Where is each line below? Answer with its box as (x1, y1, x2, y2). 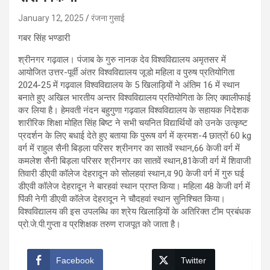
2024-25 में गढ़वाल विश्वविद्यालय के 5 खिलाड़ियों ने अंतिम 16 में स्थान (18, 79, 240, 90)
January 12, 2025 (18, 13, 84, 23)
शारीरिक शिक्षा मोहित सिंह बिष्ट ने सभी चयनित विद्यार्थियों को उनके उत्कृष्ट (18, 117, 248, 128)
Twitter (181, 255, 206, 265)
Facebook (56, 255, 94, 265)
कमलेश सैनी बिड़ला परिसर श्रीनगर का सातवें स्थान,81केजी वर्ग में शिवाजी (18, 155, 251, 166)
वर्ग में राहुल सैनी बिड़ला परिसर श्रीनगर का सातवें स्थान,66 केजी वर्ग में (18, 142, 240, 154)
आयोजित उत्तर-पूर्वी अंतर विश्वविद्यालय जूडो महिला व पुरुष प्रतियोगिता (18, 66, 234, 78)
